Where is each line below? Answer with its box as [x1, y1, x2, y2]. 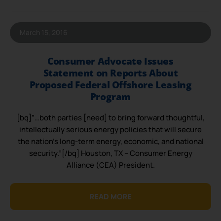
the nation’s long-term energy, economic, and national [17, 136, 204, 147]
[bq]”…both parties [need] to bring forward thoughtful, [16, 112, 205, 123]
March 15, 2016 [20, 28, 68, 37]
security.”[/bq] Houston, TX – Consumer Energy [29, 148, 192, 159]
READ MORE [89, 191, 132, 202]
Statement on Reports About [43, 67, 178, 80]
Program [90, 90, 131, 104]
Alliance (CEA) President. [66, 160, 155, 171]
